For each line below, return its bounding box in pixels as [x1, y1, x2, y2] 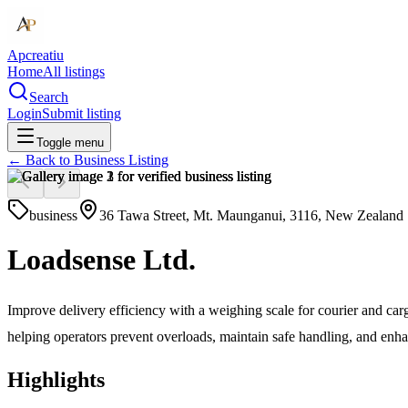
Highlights [7, 367, 105, 392]
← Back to [7, 152, 74, 168]
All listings [43, 64, 105, 79]
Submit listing [42, 106, 121, 121]
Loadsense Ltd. [7, 243, 196, 277]
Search [29, 89, 68, 105]
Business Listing [74, 152, 168, 168]
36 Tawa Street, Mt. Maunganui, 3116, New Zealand [99, 208, 403, 223]
